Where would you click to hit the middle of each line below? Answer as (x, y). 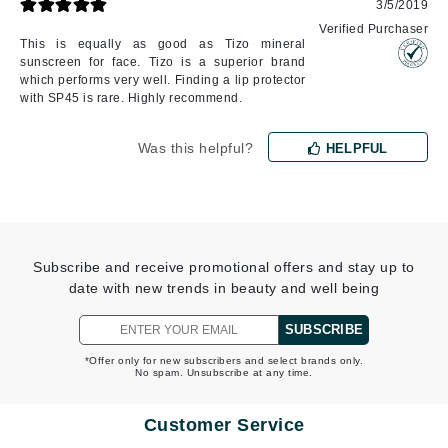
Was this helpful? (195, 148)
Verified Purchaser (373, 29)
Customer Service (224, 425)
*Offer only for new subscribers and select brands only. (224, 361)
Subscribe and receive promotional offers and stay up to (224, 267)
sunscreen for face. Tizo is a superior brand (163, 62)
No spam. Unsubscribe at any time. (224, 373)
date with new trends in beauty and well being (224, 288)
